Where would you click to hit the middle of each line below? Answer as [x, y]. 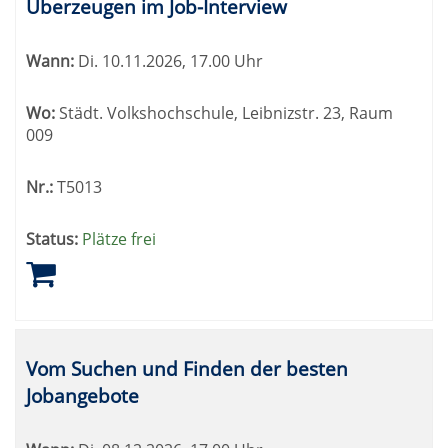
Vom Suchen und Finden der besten [187, 368]
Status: [52, 239]
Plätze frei [119, 239]
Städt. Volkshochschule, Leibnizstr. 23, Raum [224, 113]
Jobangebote [82, 395]
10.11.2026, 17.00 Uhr [180, 61]
